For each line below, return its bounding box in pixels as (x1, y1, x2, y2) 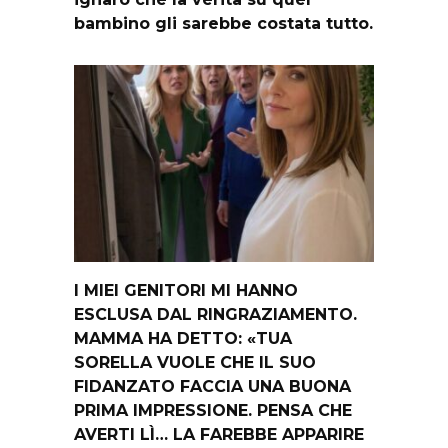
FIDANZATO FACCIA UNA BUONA (74, 376, 351, 396)
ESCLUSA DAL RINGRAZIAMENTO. (74, 304, 357, 324)
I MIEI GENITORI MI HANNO (74, 280, 298, 300)
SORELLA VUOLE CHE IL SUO (74, 352, 316, 372)
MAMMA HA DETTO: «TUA (74, 328, 292, 348)
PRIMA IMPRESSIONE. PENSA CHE (74, 400, 352, 420)
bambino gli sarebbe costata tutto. (74, 13, 373, 33)
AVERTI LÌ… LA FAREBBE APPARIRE (74, 424, 364, 444)
